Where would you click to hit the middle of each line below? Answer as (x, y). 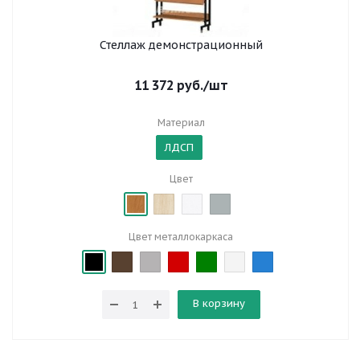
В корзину (219, 303)
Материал (181, 123)
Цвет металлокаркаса (181, 237)
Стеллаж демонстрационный (181, 45)
